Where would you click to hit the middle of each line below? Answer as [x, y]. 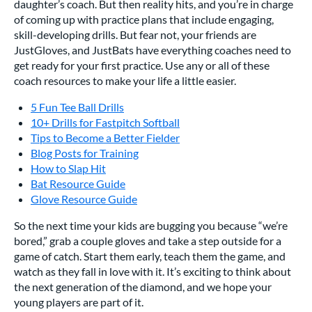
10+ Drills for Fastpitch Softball [105, 123]
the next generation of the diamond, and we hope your [143, 287]
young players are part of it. [79, 302]
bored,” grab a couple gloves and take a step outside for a [148, 241]
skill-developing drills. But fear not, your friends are [135, 35]
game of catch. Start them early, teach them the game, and [150, 256]
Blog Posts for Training [85, 153]
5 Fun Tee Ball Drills [77, 107]
